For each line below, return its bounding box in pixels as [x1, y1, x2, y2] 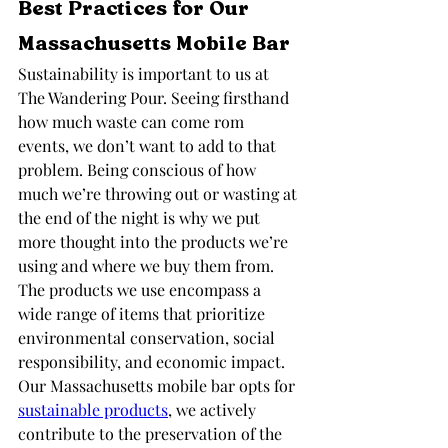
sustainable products [18, 399, 168, 421]
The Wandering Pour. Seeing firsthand [18, 87, 293, 109]
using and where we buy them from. [18, 255, 278, 277]
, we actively [168, 399, 260, 421]
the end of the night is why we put [18, 207, 264, 229]
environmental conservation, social [18, 327, 279, 349]
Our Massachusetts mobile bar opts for [18, 375, 299, 397]
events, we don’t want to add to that [18, 135, 280, 157]
